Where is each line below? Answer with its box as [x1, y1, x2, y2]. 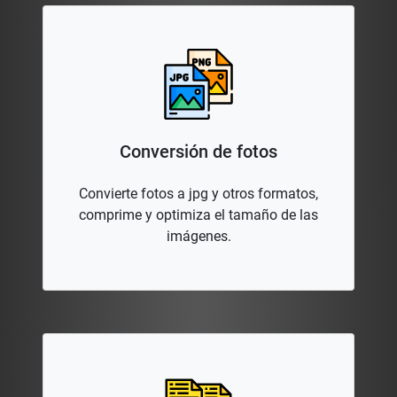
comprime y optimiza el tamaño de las [79, 206, 318, 224]
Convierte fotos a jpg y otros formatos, [79, 185, 318, 203]
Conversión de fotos [120, 141, 277, 163]
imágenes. [166, 228, 231, 245]
